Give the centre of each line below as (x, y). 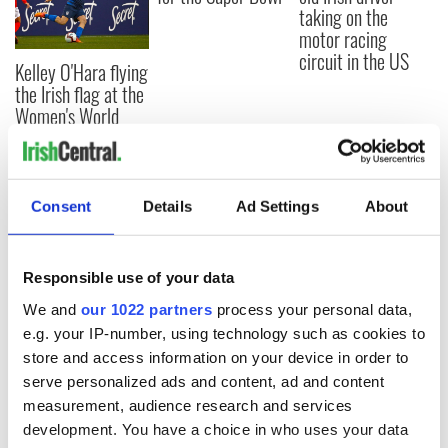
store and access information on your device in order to (216, 357)
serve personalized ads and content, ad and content (203, 381)
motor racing (343, 39)
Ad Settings (277, 206)
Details (167, 206)
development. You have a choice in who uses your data (215, 429)
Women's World (67, 116)
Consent (61, 206)
